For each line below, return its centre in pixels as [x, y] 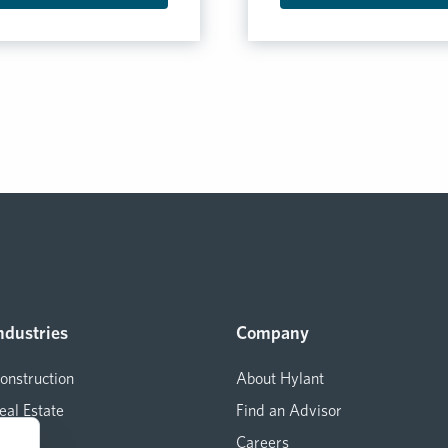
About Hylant [280, 379]
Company [272, 333]
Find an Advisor [289, 411]
